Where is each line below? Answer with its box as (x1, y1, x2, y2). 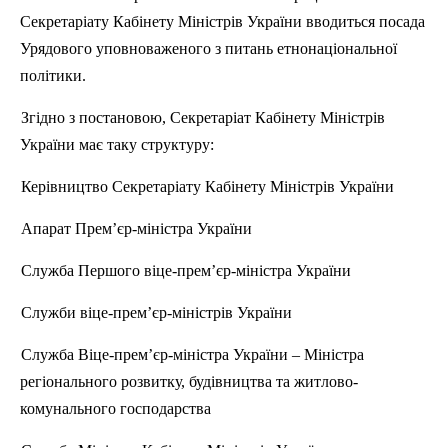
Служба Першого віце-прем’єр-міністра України (21, 262, 351, 279)
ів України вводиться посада (231, 13, 425, 30)
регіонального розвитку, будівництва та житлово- (20, 373, 358, 390)
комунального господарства (20, 400, 211, 417)
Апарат (21, 220, 71, 237)
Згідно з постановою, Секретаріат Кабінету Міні (21, 109, 351, 126)
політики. (20, 67, 86, 84)
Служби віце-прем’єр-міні (21, 304, 199, 321)
